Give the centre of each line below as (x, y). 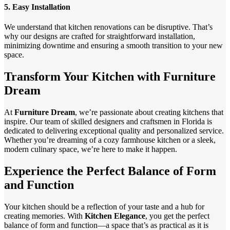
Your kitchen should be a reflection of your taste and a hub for (104, 206)
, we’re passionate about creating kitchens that (149, 112)
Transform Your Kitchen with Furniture (110, 76)
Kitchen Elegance (115, 216)
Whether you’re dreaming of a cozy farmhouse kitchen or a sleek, (110, 140)
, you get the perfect (177, 216)
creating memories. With (44, 216)
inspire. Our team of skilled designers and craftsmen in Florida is (108, 121)
